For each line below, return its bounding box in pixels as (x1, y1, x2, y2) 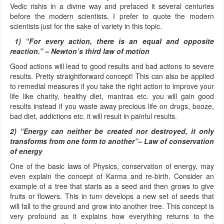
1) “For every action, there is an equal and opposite (10, 36, 214, 46)
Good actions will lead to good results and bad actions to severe (10, 61, 214, 71)
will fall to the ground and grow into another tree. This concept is (10, 201, 214, 211)
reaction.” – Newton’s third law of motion (10, 46, 149, 56)
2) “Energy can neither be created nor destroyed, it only (10, 126, 214, 136)
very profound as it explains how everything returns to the (10, 211, 214, 221)
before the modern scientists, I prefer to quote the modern (10, 11, 214, 21)
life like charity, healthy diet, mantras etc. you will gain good (10, 91, 214, 101)
